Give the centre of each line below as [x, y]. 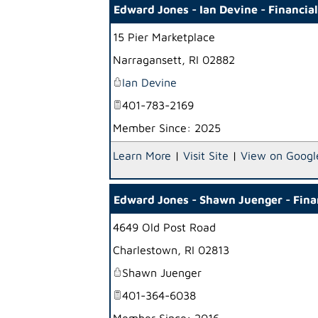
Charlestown [145, 250]
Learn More [142, 155]
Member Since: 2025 [167, 128]
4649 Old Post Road [164, 227]
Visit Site [206, 155]
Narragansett [147, 60]
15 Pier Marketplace [164, 37]
